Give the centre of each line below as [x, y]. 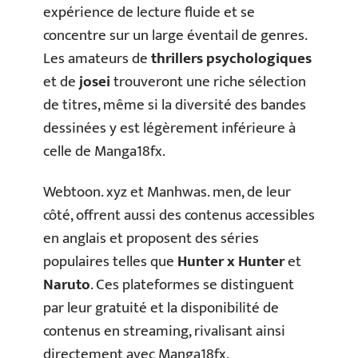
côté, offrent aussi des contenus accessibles [179, 216]
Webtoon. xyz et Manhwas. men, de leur [167, 193]
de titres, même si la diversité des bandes [175, 105]
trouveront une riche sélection [208, 82]
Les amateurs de [97, 58]
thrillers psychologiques [231, 58]
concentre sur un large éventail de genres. [175, 35]
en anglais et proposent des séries [151, 239]
